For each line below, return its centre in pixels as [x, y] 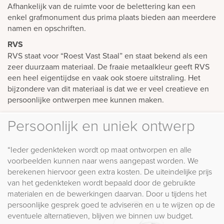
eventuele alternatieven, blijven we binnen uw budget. [100, 216]
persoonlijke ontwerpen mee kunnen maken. [86, 100]
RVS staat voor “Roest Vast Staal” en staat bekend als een [107, 56]
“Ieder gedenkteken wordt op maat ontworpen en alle [99, 150]
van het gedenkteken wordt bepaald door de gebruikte [101, 183]
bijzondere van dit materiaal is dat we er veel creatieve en [108, 89]
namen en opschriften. [47, 28]
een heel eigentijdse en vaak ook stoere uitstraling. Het [104, 78]
